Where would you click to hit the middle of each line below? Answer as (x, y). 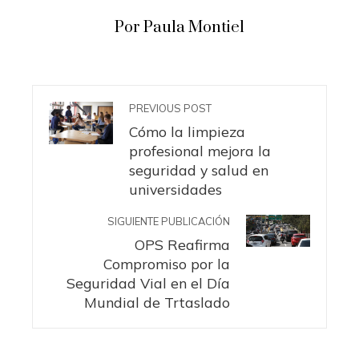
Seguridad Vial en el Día (148, 282)
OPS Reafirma (182, 244)
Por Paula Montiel (179, 27)
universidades (175, 189)
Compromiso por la (167, 263)
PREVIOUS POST (170, 108)
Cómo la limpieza (187, 131)
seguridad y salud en (199, 169)
